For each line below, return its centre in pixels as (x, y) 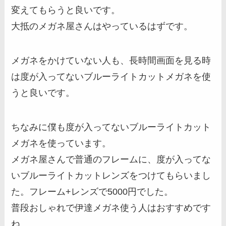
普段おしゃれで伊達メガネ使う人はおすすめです (111, 208)
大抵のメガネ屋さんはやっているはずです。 (102, 26)
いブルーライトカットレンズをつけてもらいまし (111, 176)
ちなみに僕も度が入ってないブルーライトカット (111, 127)
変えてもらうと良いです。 (66, 10)
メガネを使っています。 (61, 143)
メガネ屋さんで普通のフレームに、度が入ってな (111, 159)
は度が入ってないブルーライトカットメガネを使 (111, 77)
